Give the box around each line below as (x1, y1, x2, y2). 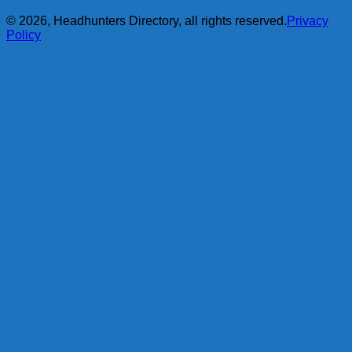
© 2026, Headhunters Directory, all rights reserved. (6, 13, 287, 27)
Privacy (287, 13, 328, 27)
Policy (6, 27, 41, 42)
